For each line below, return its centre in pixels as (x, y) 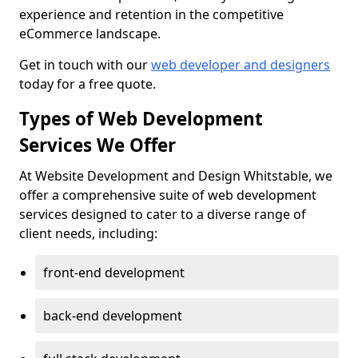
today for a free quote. (88, 84)
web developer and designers (241, 65)
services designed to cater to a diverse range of (163, 214)
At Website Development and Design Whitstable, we (176, 176)
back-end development (113, 316)
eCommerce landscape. (90, 34)
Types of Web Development (141, 119)
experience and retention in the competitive (151, 14)
